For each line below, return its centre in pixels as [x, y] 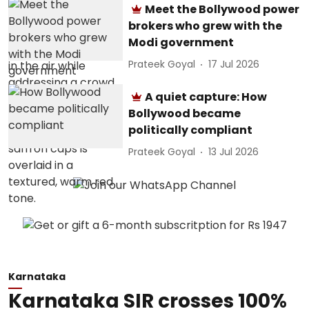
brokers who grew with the [206, 26]
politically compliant [191, 130]
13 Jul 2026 [234, 152]
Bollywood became [185, 113]
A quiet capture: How [206, 97]
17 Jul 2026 [234, 64]
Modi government [181, 42]
